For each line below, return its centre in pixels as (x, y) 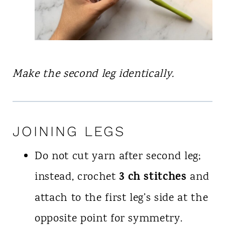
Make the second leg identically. (93, 74)
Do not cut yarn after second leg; (118, 156)
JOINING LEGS (69, 131)
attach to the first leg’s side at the (121, 198)
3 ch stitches (153, 178)
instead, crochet (77, 177)
